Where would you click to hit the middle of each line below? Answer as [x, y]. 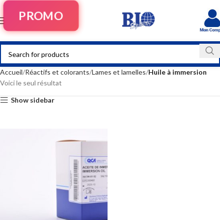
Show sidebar [33, 100]
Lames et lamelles [119, 72]
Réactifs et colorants [57, 72]
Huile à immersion [178, 72]
